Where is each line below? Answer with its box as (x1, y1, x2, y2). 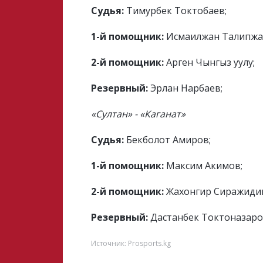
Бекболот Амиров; (126, 133, 211, 146)
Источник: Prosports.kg (91, 238, 171, 248)
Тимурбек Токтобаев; (124, 4, 227, 17)
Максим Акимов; (164, 159, 243, 172)
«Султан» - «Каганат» (91, 107, 186, 120)
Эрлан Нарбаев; (148, 82, 223, 95)
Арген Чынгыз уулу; (164, 56, 255, 69)
